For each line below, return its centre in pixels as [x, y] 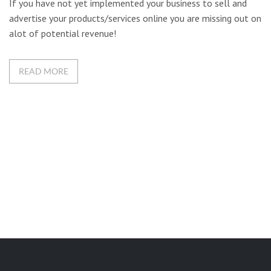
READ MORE [44, 71]
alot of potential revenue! [63, 33]
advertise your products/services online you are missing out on [135, 18]
